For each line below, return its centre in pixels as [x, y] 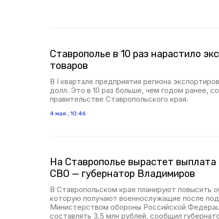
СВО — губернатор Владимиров [122, 174]
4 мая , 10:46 [68, 113]
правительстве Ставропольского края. [119, 99]
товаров [69, 66]
